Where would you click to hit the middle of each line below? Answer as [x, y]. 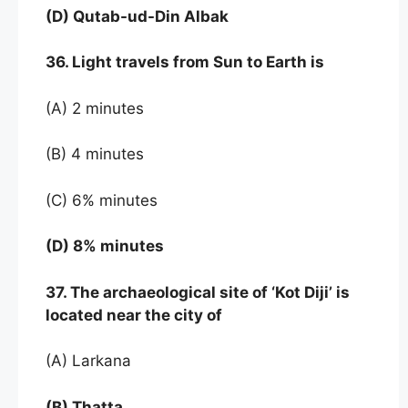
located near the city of [134, 315]
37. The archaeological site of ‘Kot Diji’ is [198, 292]
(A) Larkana [91, 361]
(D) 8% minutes [105, 246]
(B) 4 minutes [95, 154]
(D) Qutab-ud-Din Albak [137, 16]
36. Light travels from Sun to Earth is [187, 62]
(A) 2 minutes [97, 108]
